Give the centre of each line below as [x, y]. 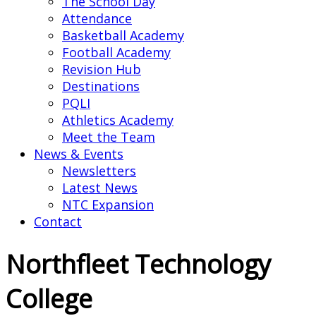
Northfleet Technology [138, 265]
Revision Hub [102, 69]
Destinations [101, 86]
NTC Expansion [108, 205]
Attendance [97, 18]
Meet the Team [109, 137]
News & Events [79, 154]
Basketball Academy [123, 35]
